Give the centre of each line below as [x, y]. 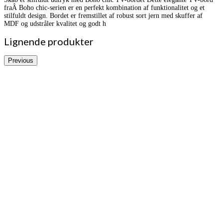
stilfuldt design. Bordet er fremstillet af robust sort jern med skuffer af [103, 15]
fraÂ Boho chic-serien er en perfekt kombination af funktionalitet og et [104, 7]
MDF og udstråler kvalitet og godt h [55, 23]
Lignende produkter [49, 42]
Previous [21, 60]
